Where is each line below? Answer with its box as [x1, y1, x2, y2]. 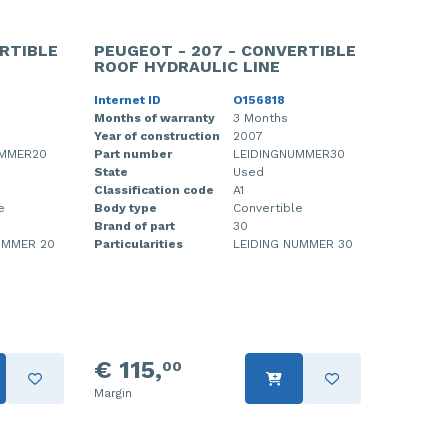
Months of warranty [93, 111, 215, 125]
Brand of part [93, 219, 175, 233]
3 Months [232, 111, 288, 125]
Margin [93, 386, 132, 400]
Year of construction [93, 129, 220, 143]
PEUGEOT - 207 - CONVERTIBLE [93, 41, 356, 60]
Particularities [93, 237, 183, 251]
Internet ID [93, 93, 161, 107]
